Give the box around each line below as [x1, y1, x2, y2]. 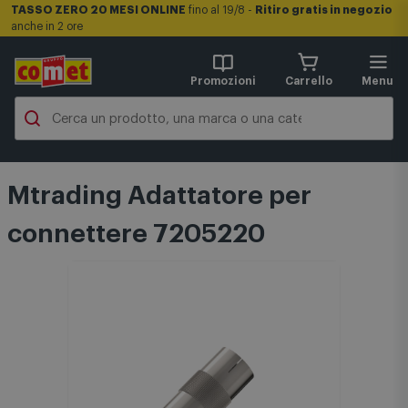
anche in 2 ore [11, 21, 83, 32]
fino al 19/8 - [186, 5, 255, 15]
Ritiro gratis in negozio [255, 5, 393, 15]
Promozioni [190, 76, 256, 87]
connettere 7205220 [7, 221, 265, 247]
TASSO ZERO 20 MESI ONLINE [11, 5, 186, 15]
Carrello [285, 76, 332, 87]
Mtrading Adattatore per [7, 183, 311, 209]
